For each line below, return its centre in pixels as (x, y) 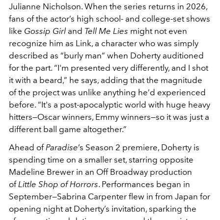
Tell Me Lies (106, 31)
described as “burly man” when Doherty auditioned (106, 55)
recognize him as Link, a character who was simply (104, 43)
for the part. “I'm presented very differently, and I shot (109, 68)
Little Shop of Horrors (58, 184)
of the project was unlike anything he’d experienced (107, 92)
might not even (158, 31)
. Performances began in (144, 184)
